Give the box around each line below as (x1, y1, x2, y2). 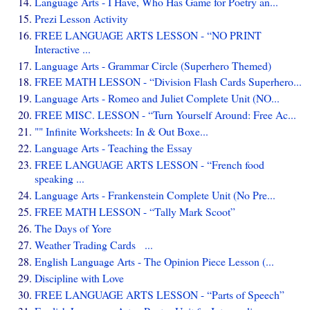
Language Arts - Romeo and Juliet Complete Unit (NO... (35, 91, 280, 106)
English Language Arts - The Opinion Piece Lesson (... (35, 253, 274, 268)
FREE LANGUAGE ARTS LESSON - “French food (35, 157, 264, 172)
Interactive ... (35, 41, 91, 56)
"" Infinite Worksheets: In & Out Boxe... (35, 124, 208, 139)
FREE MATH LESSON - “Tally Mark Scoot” (35, 204, 235, 219)
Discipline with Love (35, 270, 124, 285)
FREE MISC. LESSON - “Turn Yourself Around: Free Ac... (35, 107, 296, 122)
